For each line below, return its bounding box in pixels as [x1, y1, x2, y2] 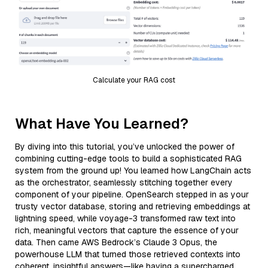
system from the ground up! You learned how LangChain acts [15, 165, 251, 176]
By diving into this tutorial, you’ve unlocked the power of [15, 141, 234, 152]
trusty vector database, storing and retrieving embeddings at [15, 200, 250, 212]
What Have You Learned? [15, 114, 188, 133]
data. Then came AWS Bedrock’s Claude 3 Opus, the [15, 236, 217, 248]
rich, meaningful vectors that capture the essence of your [15, 224, 239, 236]
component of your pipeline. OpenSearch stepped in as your [15, 188, 249, 200]
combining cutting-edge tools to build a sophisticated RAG [15, 153, 242, 164]
